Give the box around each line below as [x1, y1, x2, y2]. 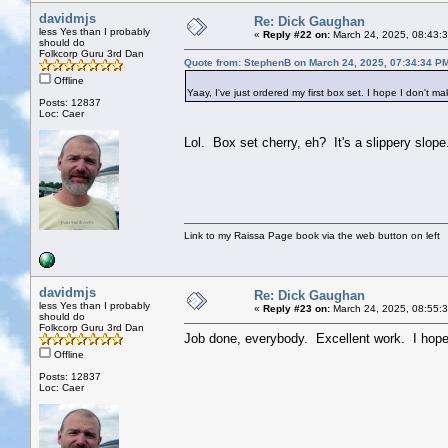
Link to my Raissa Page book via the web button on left [184, 229, 440, 241]
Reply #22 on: [263, 28, 330, 40]
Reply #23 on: [263, 302, 330, 314]
